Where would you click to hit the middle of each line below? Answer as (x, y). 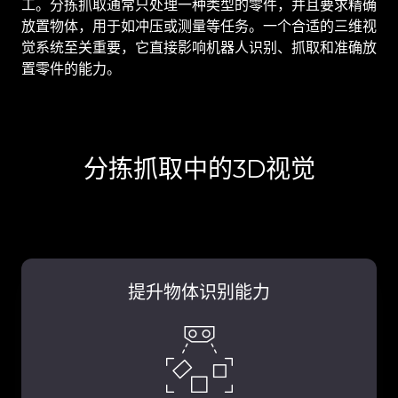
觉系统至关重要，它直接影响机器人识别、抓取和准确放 (199, 47)
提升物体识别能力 (199, 292)
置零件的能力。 (71, 68)
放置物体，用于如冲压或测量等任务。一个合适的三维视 (199, 26)
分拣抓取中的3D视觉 (199, 168)
